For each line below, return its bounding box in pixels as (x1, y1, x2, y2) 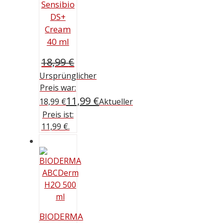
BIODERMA (39, 210, 83, 222)
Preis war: (39, 82, 76, 94)
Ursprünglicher (39, 70, 97, 82)
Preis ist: (42, 109, 74, 120)
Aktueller (99, 96, 133, 108)
